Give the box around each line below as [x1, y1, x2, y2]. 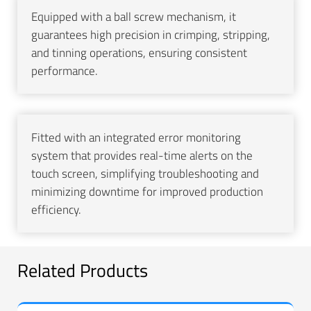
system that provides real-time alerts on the [31, 146, 253, 165]
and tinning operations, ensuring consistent [31, 44, 247, 62]
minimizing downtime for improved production [31, 183, 263, 201]
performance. [31, 62, 98, 81]
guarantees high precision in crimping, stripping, [31, 26, 270, 44]
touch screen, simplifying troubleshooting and [31, 165, 259, 183]
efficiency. [31, 201, 81, 219]
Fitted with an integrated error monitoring [31, 128, 241, 147]
